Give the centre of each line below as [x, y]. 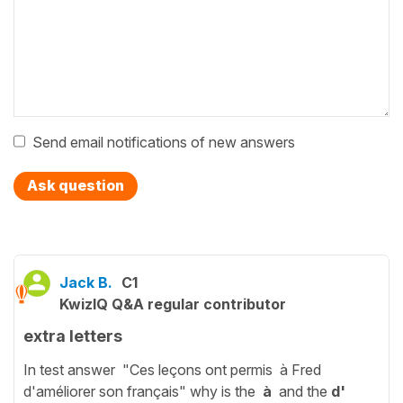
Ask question [76, 185]
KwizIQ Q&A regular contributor [173, 304]
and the [301, 391]
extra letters [73, 336]
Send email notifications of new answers [164, 142]
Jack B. [86, 282]
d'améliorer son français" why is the [141, 391]
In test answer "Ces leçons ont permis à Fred [172, 369]
